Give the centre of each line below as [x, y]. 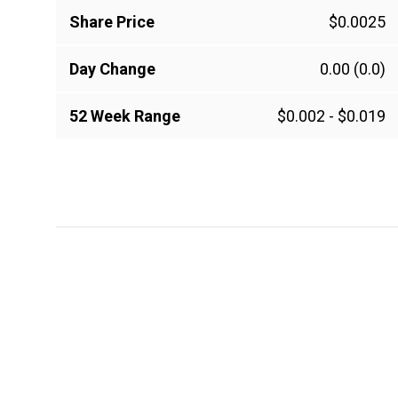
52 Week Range [125, 116]
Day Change [112, 69]
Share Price [112, 22]
